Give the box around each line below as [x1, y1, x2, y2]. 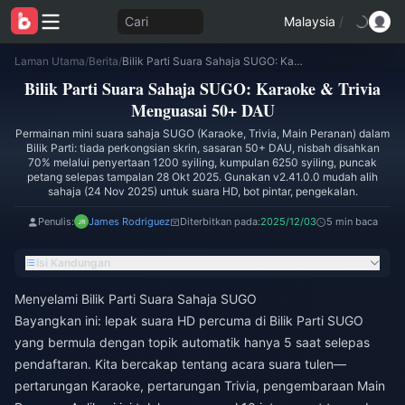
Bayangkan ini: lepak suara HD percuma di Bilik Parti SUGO [14, 313, 363, 328]
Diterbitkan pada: [179, 215, 260, 228]
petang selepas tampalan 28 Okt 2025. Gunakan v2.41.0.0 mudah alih [27, 170, 378, 184]
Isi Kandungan [36, 256, 110, 269]
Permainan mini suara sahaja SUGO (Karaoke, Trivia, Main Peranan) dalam [15, 127, 390, 140]
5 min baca [325, 215, 378, 228]
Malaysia [284, 14, 335, 29]
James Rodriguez [88, 215, 170, 228]
